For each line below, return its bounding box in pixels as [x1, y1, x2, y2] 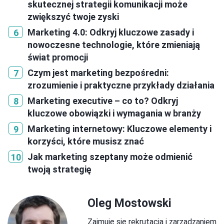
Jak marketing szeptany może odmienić [27, 151, 192, 162]
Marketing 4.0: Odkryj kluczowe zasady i [27, 27, 194, 38]
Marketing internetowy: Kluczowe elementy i [27, 123, 211, 134]
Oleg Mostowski [87, 196, 171, 210]
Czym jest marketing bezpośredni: [27, 67, 169, 78]
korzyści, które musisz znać [27, 136, 144, 147]
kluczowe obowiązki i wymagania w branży [27, 108, 201, 119]
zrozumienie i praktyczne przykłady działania [27, 80, 214, 91]
